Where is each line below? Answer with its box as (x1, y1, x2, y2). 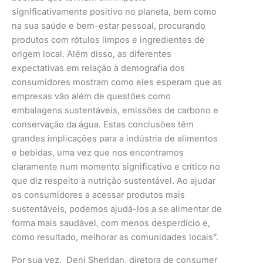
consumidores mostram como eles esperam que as (12, 77, 222, 88)
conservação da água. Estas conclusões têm (12, 119, 194, 130)
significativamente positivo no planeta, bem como (12, 6, 217, 18)
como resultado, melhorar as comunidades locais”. (12, 232, 218, 243)
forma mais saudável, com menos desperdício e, (12, 218, 210, 229)
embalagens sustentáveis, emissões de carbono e (12, 105, 218, 116)
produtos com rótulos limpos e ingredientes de (12, 35, 205, 46)
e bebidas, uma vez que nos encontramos (12, 147, 184, 159)
